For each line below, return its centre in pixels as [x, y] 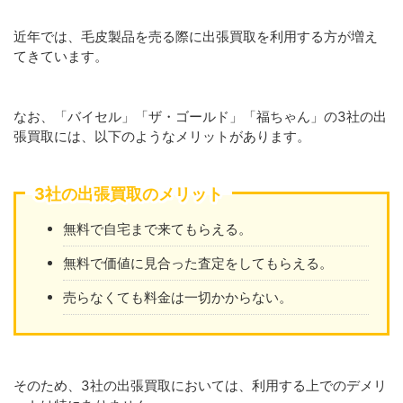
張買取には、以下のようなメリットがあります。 [162, 136]
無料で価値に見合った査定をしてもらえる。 [198, 263]
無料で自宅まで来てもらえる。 [157, 228]
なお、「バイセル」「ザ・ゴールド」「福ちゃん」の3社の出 [200, 116]
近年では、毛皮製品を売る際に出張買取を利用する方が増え [196, 36]
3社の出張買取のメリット [129, 194]
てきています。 [61, 56]
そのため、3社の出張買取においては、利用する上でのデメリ [200, 385]
